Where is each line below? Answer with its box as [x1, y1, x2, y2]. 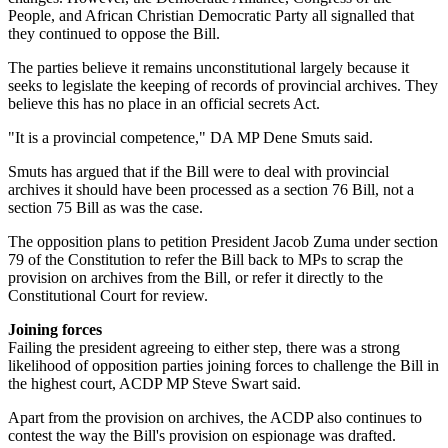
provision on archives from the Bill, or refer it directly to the [8, 269, 383, 287]
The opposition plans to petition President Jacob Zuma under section [8, 233, 438, 251]
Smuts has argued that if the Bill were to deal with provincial [8, 163, 389, 181]
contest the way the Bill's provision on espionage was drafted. [8, 427, 396, 445]
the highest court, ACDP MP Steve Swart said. [8, 375, 301, 393]
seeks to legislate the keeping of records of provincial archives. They [8, 77, 438, 95]
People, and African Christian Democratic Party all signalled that [8, 7, 414, 25]
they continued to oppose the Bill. [8, 25, 220, 43]
